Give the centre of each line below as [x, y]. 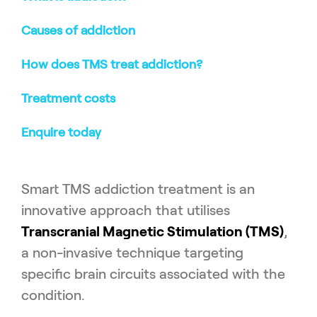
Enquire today [61, 133]
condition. [53, 295]
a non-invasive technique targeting [132, 253]
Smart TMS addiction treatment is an [138, 189]
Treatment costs [68, 99]
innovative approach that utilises [126, 211]
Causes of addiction [78, 31]
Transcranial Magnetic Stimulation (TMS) [152, 232]
